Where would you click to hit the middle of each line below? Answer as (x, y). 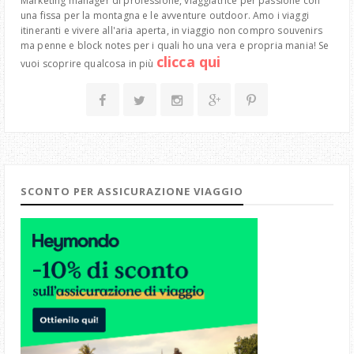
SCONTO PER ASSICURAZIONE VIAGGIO (132, 191)
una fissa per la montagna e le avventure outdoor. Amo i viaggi (165, 15)
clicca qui (188, 61)
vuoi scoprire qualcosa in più (88, 63)
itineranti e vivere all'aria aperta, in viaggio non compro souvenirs (171, 30)
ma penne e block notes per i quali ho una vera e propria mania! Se (175, 45)
